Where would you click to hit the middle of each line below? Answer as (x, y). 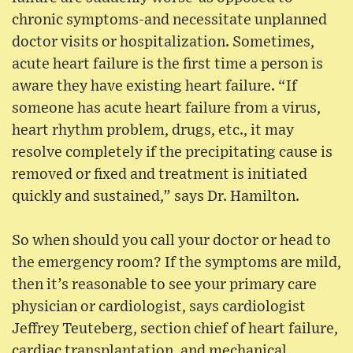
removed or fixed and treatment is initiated (160, 174)
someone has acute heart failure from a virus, (166, 108)
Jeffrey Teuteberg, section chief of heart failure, (175, 329)
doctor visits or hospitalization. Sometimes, (163, 42)
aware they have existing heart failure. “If (154, 86)
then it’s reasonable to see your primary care (164, 284)
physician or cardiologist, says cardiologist (159, 307)
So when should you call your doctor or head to (171, 240)
